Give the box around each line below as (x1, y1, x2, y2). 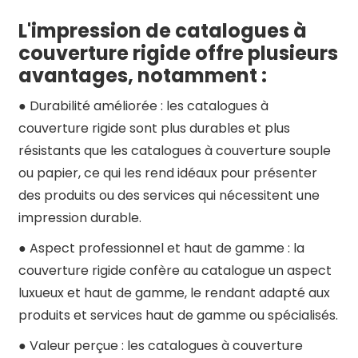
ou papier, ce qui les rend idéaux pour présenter (18, 164, 317, 182)
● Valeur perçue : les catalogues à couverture (18, 336, 303, 355)
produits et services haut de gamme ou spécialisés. (18, 306, 338, 324)
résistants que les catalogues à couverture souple (18, 141, 331, 160)
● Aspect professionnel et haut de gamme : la (18, 239, 304, 257)
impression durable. (18, 209, 141, 227)
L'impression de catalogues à (18, 18, 307, 44)
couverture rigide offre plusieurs (18, 40, 338, 66)
